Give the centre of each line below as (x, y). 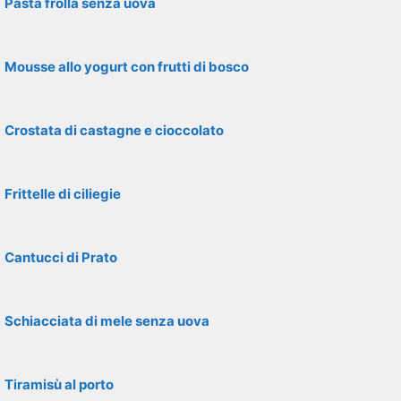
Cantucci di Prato (61, 257)
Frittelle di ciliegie (63, 194)
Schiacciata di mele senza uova (107, 321)
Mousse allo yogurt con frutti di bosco (127, 67)
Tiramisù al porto (59, 384)
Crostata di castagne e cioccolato (114, 130)
